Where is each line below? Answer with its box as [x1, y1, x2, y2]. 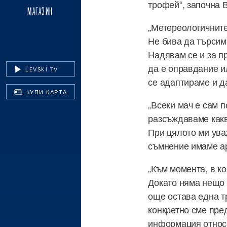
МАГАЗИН [27, 5, 53, 17]
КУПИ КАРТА [24, 88, 67, 96]
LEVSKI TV [23, 65, 58, 73]
